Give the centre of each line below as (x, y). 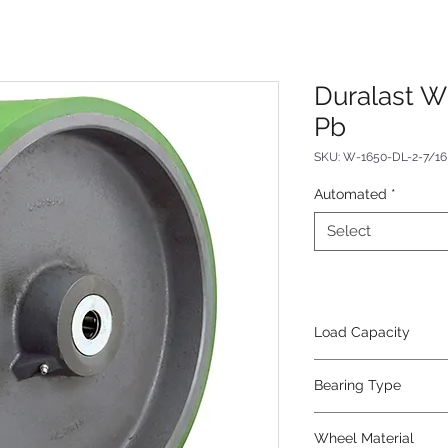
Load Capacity (362, 332)
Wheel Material (364, 438)
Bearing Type (357, 385)
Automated (350, 194)
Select (349, 231)
